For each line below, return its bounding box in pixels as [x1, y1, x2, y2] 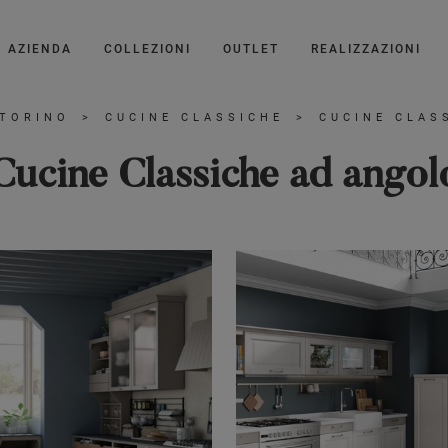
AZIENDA [8, 42, 72, 56]
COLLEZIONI [104, 42, 191, 56]
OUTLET [223, 42, 279, 56]
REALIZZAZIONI [311, 42, 421, 56]
